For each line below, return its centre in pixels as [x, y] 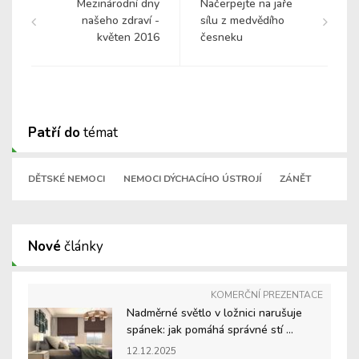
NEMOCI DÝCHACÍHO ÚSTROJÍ [192, 179]
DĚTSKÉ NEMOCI [67, 179]
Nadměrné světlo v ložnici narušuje [214, 313]
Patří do [54, 133]
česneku [222, 38]
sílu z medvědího [242, 21]
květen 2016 [128, 38]
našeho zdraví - [121, 21]
